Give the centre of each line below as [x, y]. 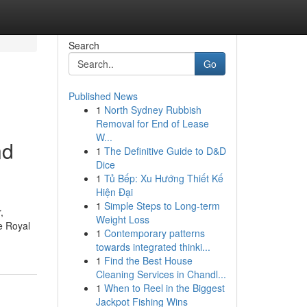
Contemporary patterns [154, 233]
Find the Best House [148, 260]
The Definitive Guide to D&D [165, 151]
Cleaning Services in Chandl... [161, 274]
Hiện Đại [114, 192]
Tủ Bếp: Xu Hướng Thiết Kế [163, 178]
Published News [103, 96]
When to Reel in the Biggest [164, 288]
